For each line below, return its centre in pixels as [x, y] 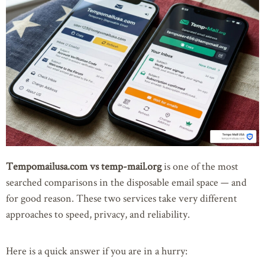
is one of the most [200, 166]
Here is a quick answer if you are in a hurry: [97, 250]
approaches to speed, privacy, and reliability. [98, 214]
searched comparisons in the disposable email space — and [126, 182]
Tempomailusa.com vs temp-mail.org [84, 166]
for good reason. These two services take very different [122, 198]
